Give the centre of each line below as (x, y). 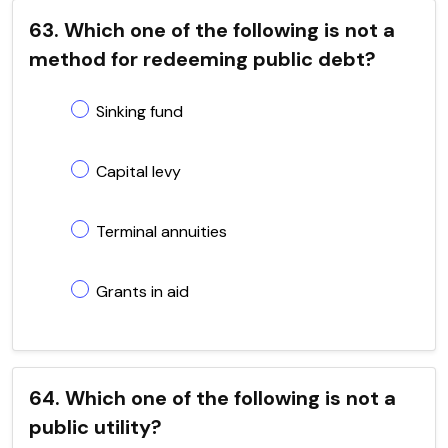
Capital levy (138, 171)
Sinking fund (139, 111)
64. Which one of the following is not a (212, 397)
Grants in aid (142, 291)
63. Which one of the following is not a (212, 29)
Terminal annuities (161, 231)
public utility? (95, 426)
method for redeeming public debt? (202, 58)
